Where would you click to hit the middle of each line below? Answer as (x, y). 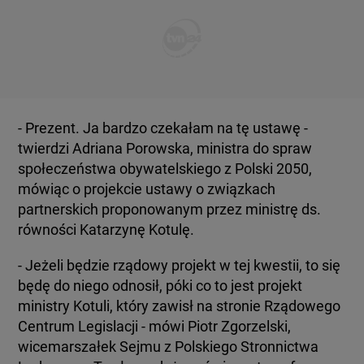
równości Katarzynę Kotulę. (106, 230)
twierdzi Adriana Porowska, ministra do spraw (165, 148)
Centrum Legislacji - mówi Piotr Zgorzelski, (155, 326)
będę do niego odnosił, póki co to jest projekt (160, 286)
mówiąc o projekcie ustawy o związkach (147, 189)
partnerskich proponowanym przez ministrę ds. (170, 209)
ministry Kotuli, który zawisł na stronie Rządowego (180, 306)
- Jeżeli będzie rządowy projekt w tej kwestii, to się (180, 265)
